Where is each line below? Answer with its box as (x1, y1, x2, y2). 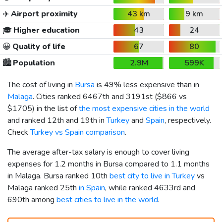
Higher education (11, 24, 80, 36)
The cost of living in (7, 79, 75, 90)
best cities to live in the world (56, 194, 158, 205)
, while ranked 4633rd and (105, 182, 195, 193)
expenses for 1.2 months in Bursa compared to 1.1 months (7, 158, 210, 169)
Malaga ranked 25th (7, 182, 79, 193)
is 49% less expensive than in (95, 79, 199, 90)
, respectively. (165, 114, 211, 126)
